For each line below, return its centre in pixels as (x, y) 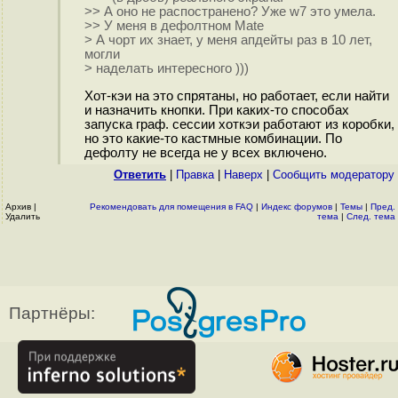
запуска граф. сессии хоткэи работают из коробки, (239, 125)
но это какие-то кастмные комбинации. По (213, 139)
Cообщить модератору (334, 175)
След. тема (371, 216)
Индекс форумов (297, 207)
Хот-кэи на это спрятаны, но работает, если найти (236, 96)
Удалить (23, 216)
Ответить (140, 175)
